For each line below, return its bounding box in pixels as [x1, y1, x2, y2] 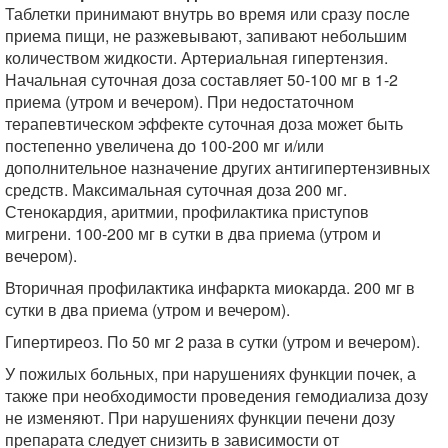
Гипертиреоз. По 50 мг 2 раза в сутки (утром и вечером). [5, 330, 420, 353]
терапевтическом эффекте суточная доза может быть [5, 112, 403, 135]
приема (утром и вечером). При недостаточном [5, 90, 354, 113]
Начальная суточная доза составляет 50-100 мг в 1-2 [5, 68, 398, 91]
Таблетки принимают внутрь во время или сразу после [5, 2, 410, 25]
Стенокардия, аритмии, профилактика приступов [5, 200, 369, 223]
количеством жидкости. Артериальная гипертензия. [5, 46, 388, 69]
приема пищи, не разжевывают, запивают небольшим [5, 24, 407, 47]
